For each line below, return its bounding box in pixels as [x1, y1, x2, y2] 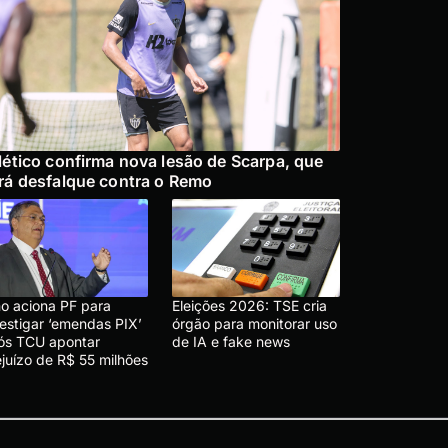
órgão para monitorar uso [172, 314, 337, 332]
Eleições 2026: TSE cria [172, 296, 327, 314]
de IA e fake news [172, 332, 290, 350]
